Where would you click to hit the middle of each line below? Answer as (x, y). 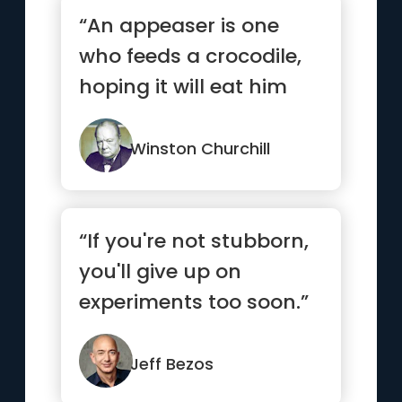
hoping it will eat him (184, 87)
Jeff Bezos (172, 364)
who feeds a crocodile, (191, 56)
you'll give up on (161, 271)
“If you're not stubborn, (194, 241)
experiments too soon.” (194, 302)
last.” (105, 117)
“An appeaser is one (179, 26)
